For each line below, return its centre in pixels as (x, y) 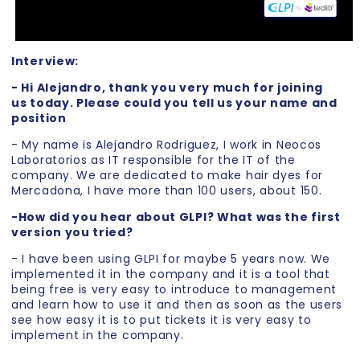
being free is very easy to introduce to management (174, 290)
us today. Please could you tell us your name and (174, 103)
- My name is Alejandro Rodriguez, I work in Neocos (167, 145)
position (39, 119)
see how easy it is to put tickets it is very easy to (162, 320)
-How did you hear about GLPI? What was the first (176, 217)
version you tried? (72, 233)
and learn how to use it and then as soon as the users (177, 305)
